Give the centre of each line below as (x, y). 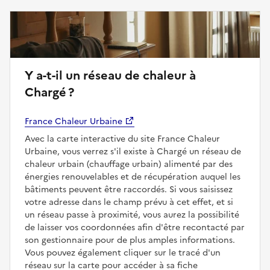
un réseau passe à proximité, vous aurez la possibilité (132, 215)
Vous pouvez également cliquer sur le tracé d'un (123, 253)
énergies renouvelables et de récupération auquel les (133, 177)
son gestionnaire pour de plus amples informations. (130, 240)
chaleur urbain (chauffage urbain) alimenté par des (129, 164)
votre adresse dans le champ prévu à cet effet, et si (129, 202)
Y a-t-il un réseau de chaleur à (45, 75)
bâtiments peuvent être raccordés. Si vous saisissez (129, 189)
